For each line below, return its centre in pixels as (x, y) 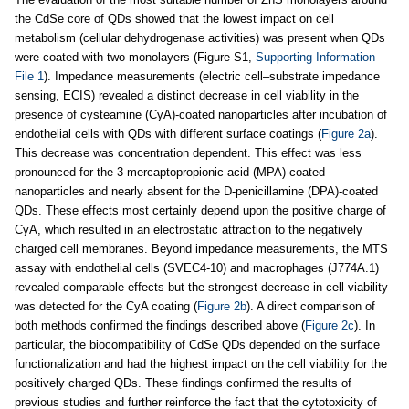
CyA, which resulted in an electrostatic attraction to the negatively (189, 230)
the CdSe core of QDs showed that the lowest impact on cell (174, 19)
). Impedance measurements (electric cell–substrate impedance (212, 76)
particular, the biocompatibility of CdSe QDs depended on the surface (197, 345)
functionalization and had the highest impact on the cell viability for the (201, 364)
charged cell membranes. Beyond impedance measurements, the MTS (201, 249)
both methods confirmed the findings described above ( (160, 325)
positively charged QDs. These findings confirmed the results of (183, 383)
